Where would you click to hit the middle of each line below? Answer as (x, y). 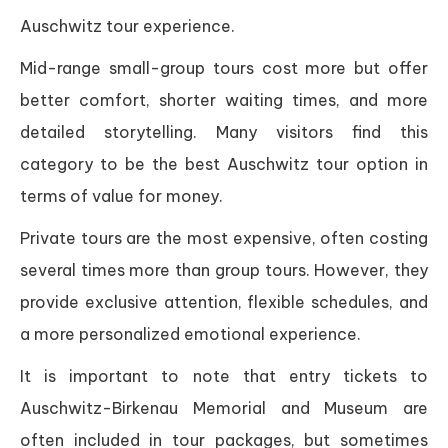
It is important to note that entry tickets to (224, 376)
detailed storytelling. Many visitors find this (224, 132)
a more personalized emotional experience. (190, 334)
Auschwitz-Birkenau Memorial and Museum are (224, 408)
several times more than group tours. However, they (224, 270)
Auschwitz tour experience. (127, 26)
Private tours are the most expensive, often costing (224, 238)
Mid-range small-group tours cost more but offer (224, 68)
